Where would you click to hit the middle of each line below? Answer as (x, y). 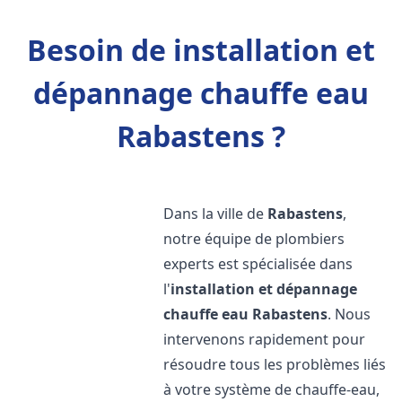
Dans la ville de (216, 214)
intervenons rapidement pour (265, 339)
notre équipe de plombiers (254, 239)
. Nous (350, 314)
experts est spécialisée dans (258, 264)
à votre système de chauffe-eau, (272, 389)
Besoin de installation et (201, 50)
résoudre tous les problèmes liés (275, 364)
